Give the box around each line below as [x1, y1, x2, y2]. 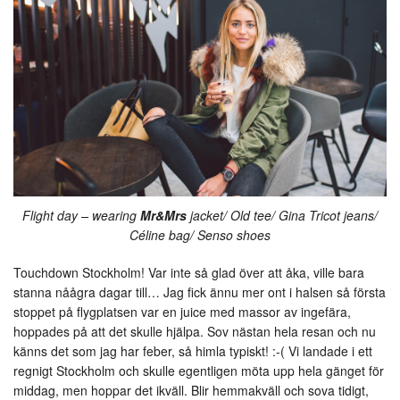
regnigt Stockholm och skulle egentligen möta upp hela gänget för [13, 361, 384, 379]
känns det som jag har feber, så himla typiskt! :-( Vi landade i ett [13, 341, 372, 360]
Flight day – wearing [22, 205, 140, 224]
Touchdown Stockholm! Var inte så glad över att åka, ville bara [13, 262, 364, 281]
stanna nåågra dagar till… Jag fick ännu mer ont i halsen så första [13, 282, 386, 301]
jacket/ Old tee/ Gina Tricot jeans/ [187, 205, 378, 224]
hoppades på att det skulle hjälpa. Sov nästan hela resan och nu [13, 321, 376, 340]
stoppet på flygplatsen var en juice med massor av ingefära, [13, 302, 351, 321]
